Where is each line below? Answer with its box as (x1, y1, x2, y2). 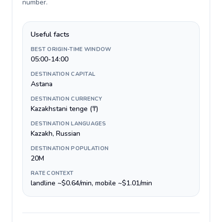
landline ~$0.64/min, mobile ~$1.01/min (31, 178, 152, 188)
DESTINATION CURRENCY (31, 95, 103, 103)
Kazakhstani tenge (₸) (31, 104, 98, 113)
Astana (31, 79, 53, 89)
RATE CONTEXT (31, 169, 74, 177)
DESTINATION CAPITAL (31, 70, 96, 78)
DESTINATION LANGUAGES (31, 120, 106, 127)
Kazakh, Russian (31, 129, 80, 138)
